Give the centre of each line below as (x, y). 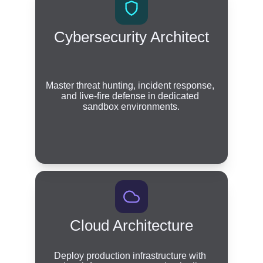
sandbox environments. (131, 107)
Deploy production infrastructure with (131, 256)
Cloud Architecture (131, 225)
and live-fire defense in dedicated (131, 96)
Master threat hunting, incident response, (131, 85)
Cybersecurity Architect (131, 37)
